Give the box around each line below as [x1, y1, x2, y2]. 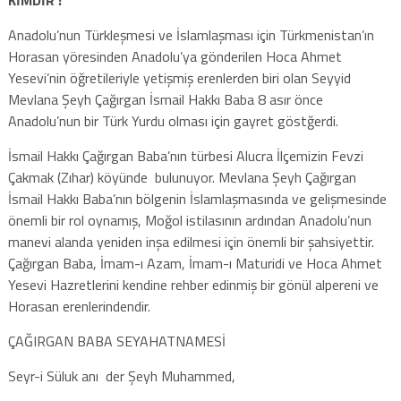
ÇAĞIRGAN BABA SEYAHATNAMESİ [7, 329, 226, 352]
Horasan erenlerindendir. [7, 294, 150, 317]
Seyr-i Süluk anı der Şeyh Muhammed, [7, 364, 235, 387]
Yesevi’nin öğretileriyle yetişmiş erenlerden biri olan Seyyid [7, 66, 351, 89]
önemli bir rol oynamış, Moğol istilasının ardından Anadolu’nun [7, 209, 371, 231]
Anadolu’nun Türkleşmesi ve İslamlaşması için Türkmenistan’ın [7, 23, 374, 46]
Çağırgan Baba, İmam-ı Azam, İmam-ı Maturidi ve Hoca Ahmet [7, 252, 382, 274]
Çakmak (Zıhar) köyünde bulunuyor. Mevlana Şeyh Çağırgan [7, 166, 356, 188]
